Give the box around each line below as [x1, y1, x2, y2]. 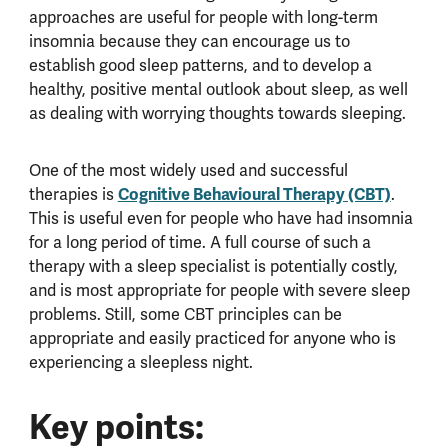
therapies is [28, 185, 118, 206]
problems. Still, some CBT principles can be [28, 305, 342, 326]
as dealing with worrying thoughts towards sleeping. [28, 104, 406, 125]
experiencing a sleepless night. [28, 353, 253, 374]
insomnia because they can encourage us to [28, 32, 350, 53]
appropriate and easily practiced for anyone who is [28, 329, 396, 350]
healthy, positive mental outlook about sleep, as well [28, 80, 408, 101]
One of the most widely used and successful [28, 161, 348, 182]
